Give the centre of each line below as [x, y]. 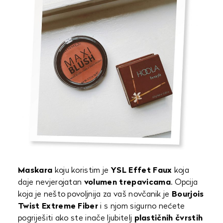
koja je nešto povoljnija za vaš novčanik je [95, 195]
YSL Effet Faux [142, 171]
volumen [101, 183]
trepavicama [145, 183]
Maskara [35, 171]
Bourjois [188, 195]
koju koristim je [82, 171]
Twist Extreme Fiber [58, 207]
